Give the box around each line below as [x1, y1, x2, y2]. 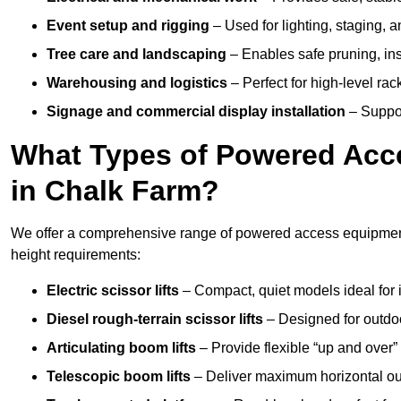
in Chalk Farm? [11, 175, 219, 208]
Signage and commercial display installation [47, 104, 346, 120]
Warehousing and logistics [47, 75, 227, 91]
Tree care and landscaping [47, 47, 226, 63]
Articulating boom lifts [47, 340, 196, 356]
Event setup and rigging [47, 18, 209, 34]
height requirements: [11, 247, 141, 263]
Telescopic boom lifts [47, 369, 191, 385]
